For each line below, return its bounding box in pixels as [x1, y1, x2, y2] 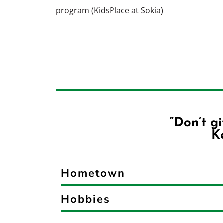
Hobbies [61, 191, 110, 207]
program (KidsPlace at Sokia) [56, 5, 163, 16]
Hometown [61, 165, 125, 181]
